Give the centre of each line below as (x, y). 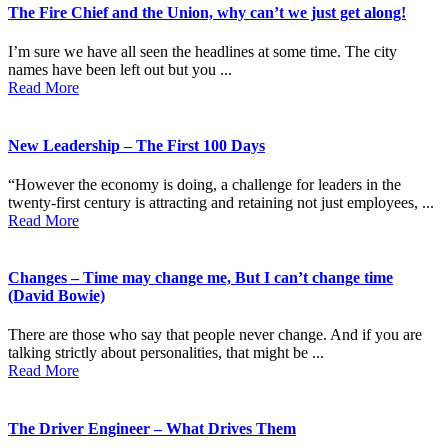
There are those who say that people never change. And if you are (215, 335)
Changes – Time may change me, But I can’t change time (200, 278)
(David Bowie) (56, 296)
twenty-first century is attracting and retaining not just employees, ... (221, 202)
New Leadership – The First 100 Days (136, 145)
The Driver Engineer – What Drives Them (152, 428)
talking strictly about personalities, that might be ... (166, 353)
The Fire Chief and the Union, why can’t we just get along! (207, 12)
